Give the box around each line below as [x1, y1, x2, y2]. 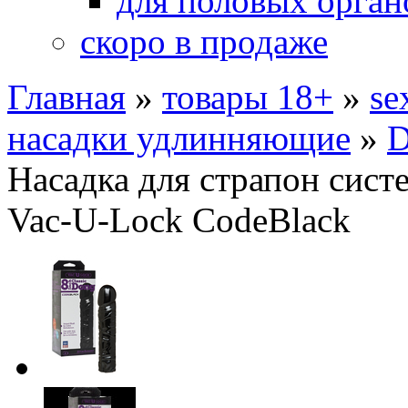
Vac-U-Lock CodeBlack [7, 200, 351, 240]
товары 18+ [162, 77, 333, 117]
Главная [7, 77, 126, 117]
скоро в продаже [80, 22, 328, 61]
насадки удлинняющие [7, 118, 351, 158]
